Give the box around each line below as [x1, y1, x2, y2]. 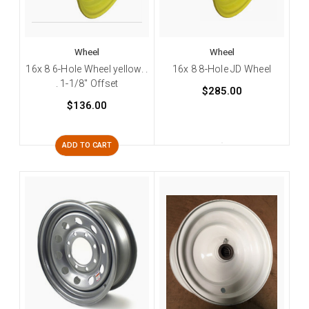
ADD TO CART [61, 140, 112, 150]
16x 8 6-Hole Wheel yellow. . [26, 63, 148, 74]
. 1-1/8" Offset [55, 77, 119, 89]
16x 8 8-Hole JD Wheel [172, 63, 272, 74]
